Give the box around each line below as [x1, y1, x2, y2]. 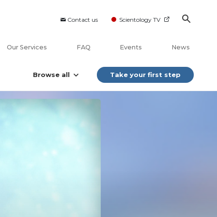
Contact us [67, 16, 98, 23]
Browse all [33, 71, 70, 79]
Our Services [7, 44, 47, 51]
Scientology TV [119, 16, 160, 23]
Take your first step [110, 71, 181, 79]
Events [120, 44, 142, 51]
